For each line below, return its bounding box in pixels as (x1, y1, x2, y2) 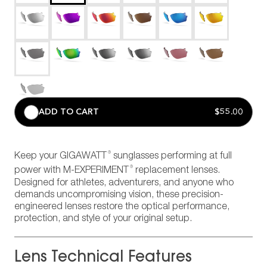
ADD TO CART (39, 107, 99, 117)
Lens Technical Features (14, 250, 192, 266)
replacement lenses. (133, 166, 220, 175)
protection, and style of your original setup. (14, 214, 192, 223)
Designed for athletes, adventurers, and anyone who (14, 178, 234, 187)
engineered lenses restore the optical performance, (14, 202, 229, 211)
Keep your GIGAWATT (14, 152, 107, 161)
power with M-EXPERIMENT (14, 166, 129, 175)
